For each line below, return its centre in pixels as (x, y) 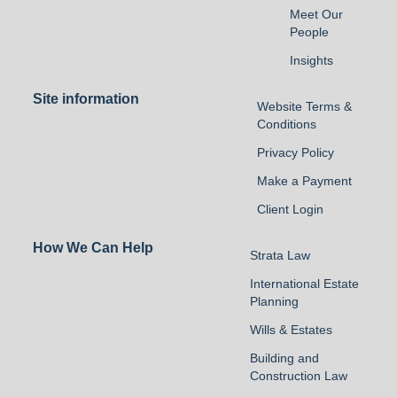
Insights (312, 60)
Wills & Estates (292, 330)
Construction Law (299, 376)
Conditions (287, 124)
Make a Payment (305, 181)
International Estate (305, 284)
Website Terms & (305, 106)
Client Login (291, 209)
